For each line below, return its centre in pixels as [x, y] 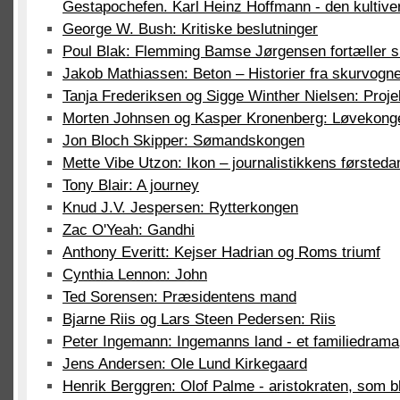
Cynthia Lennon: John [135, 275]
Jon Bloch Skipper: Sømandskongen [183, 141]
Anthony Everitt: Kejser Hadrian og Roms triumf [221, 252]
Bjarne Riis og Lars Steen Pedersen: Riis [199, 319]
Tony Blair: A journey [131, 185]
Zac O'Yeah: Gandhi [129, 230]
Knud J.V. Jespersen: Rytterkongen [180, 208]
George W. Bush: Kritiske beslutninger [190, 29]
